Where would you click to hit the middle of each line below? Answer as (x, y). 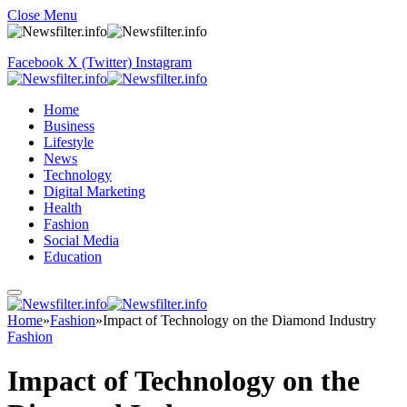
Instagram (164, 62)
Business (69, 126)
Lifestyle (69, 142)
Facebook (35, 62)
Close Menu (42, 15)
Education (73, 257)
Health (63, 208)
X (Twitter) (99, 62)
